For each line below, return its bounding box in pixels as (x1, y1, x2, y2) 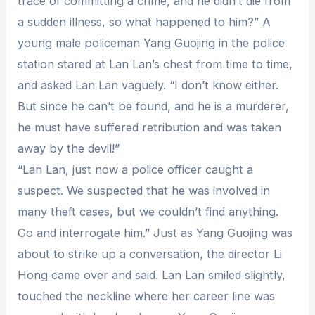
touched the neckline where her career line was (18, 288, 276, 303)
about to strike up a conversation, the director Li (18, 246, 283, 261)
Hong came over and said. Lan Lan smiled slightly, (18, 267, 286, 282)
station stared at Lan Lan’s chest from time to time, (18, 56, 293, 71)
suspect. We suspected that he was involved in (18, 183, 271, 198)
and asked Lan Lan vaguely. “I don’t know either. (18, 77, 279, 92)
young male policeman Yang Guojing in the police (18, 35, 285, 50)
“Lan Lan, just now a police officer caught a (18, 162, 254, 176)
